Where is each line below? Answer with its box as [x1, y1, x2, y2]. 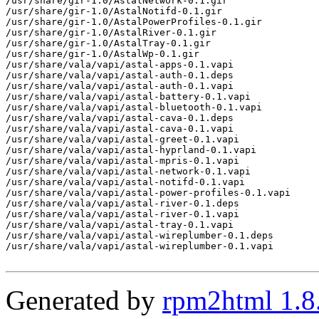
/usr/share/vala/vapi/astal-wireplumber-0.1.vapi [6, 241, 273, 252]
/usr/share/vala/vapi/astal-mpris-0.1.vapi [6, 155, 239, 167]
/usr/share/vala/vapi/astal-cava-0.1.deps [6, 113, 234, 124]
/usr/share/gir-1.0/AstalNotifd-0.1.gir [6, 6, 222, 17]
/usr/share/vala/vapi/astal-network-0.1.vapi [6, 166, 251, 177]
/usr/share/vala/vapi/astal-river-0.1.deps [6, 198, 239, 209]
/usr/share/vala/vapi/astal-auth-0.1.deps [6, 70, 234, 81]
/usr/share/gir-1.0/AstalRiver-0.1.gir [6, 27, 216, 38]
